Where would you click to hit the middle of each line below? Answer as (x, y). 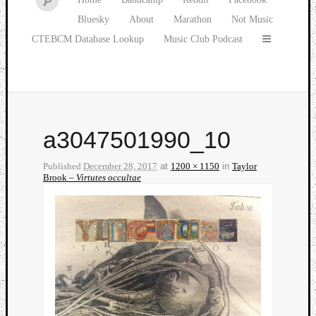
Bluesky (93, 19)
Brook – (60, 178)
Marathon (193, 19)
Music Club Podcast (203, 39)
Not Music (252, 19)
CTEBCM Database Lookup (88, 39)
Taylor (244, 166)
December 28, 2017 (120, 166)
